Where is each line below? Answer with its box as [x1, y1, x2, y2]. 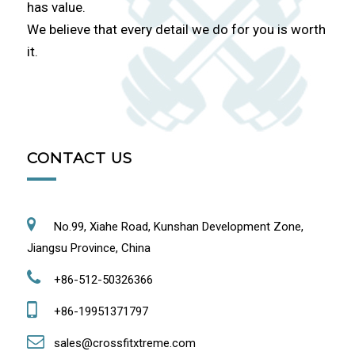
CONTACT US [26, 148, 132, 167]
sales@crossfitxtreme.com [50, 335, 196, 350]
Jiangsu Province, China [26, 240, 151, 255]
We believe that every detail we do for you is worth [26, 21, 326, 38]
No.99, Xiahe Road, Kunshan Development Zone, [50, 219, 303, 234]
